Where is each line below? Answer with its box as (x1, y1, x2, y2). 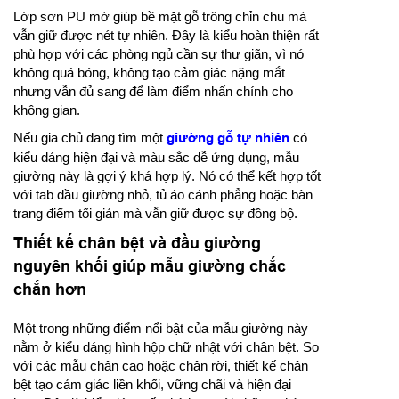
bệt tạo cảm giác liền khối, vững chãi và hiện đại (13, 377, 291, 392)
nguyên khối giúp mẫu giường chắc (13, 256, 286, 275)
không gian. (13, 102, 80, 118)
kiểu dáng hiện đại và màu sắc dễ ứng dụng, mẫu (13, 150, 299, 165)
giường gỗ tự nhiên (167, 130, 289, 146)
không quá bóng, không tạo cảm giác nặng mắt (13, 65, 285, 80)
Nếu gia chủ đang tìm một (13, 130, 167, 145)
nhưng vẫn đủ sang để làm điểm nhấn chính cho (13, 84, 293, 99)
